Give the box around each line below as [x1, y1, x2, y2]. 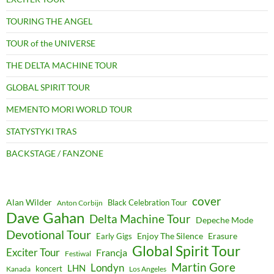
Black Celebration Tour [108, 198, 187, 208]
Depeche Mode [196, 215, 253, 226]
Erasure [208, 231, 237, 242]
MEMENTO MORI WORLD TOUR [6, 104, 132, 115]
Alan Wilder [6, 197, 52, 208]
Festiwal [65, 250, 91, 258]
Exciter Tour [6, 246, 60, 259]
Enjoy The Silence [137, 231, 203, 242]
